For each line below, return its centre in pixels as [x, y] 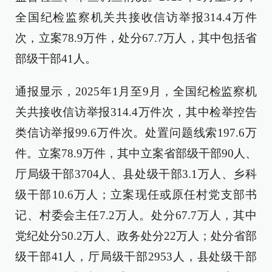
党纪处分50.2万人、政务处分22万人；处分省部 [136, 236]
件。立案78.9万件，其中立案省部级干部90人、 [136, 153]
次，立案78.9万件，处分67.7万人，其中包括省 [136, 38]
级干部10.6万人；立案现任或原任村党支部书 [136, 195]
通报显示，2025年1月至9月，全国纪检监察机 [136, 91]
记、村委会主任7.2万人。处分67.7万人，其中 [136, 215]
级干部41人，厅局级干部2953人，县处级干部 [136, 257]
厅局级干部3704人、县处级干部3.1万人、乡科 [136, 174]
